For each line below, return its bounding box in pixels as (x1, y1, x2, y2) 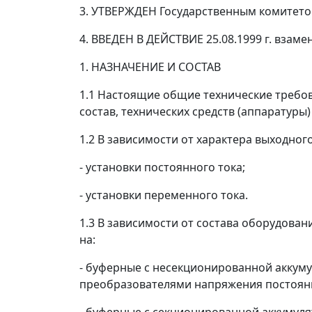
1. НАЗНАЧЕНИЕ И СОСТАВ (79, 59, 221, 75)
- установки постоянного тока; (79, 159, 245, 175)
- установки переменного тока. (79, 187, 248, 203)
